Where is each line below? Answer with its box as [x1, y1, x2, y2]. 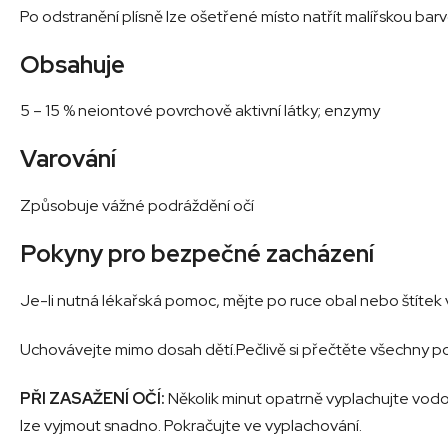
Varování [20, 143, 116, 175]
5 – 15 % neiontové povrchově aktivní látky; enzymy [20, 100, 380, 122]
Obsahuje [20, 48, 125, 80]
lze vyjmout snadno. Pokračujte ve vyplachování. [20, 415, 362, 437]
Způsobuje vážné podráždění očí [20, 195, 254, 217]
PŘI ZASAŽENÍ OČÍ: [20, 388, 165, 410]
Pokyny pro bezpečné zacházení [20, 238, 374, 270]
